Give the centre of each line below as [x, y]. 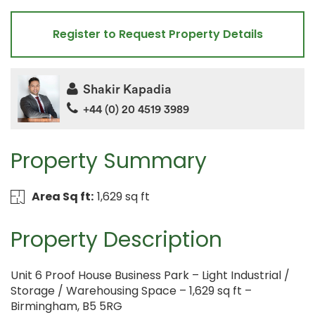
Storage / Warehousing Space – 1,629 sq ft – [131, 291]
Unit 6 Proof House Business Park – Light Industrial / [150, 276]
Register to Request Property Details [157, 34]
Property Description [116, 240]
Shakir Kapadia [127, 89]
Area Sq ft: [62, 197]
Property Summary [109, 161]
